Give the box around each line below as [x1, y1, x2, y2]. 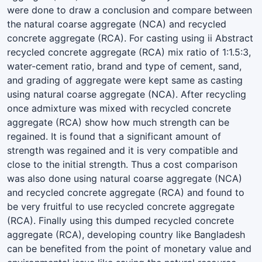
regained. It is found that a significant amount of [7, 130, 221, 142]
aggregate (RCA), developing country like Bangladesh [7, 228, 245, 240]
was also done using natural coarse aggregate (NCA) [7, 172, 242, 184]
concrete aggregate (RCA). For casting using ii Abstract [7, 32, 253, 44]
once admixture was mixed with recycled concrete [7, 102, 231, 114]
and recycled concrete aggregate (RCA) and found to [7, 186, 244, 198]
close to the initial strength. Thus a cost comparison [7, 158, 237, 170]
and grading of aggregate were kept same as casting [7, 74, 243, 86]
